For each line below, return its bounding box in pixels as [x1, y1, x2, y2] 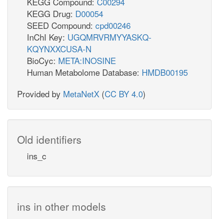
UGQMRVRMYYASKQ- [67, 30, 152, 43]
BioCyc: [27, 54, 58, 66]
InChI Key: [27, 30, 67, 43]
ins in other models [17, 198, 106, 214]
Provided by [17, 87, 63, 100]
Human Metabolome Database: [27, 66, 142, 78]
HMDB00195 [142, 66, 188, 78]
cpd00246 [95, 19, 131, 31]
